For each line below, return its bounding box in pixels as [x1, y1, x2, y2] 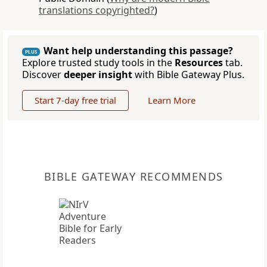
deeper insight [64, 68, 132, 82]
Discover [22, 68, 64, 82]
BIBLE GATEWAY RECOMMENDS [44, 169, 223, 184]
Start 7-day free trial [35, 94, 116, 107]
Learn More [148, 94, 195, 107]
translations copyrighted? [39, 4, 154, 17]
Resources [175, 56, 223, 70]
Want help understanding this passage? [44, 44, 233, 58]
